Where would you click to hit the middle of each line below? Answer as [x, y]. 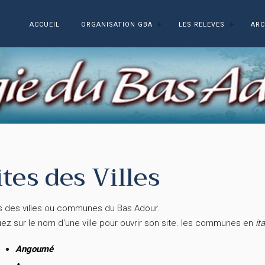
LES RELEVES [202, 24]
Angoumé [34, 249]
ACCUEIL [45, 24]
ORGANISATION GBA [117, 24]
